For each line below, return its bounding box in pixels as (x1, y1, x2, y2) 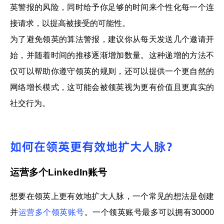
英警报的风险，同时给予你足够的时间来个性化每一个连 (10, 2, 214, 11)
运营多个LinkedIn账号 (10, 166, 107, 177)
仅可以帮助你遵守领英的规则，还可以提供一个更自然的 (10, 66, 214, 75)
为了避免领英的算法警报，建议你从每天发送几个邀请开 (10, 34, 214, 43)
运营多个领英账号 (18, 208, 84, 217)
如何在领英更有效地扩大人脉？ (10, 137, 178, 154)
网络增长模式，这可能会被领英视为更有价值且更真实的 (10, 82, 214, 91)
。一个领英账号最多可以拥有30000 (84, 208, 214, 217)
